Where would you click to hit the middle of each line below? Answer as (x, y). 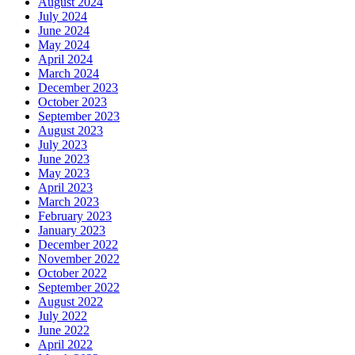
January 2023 (72, 230)
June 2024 (64, 30)
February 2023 (75, 216)
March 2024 (69, 73)
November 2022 (79, 258)
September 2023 (79, 116)
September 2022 (79, 287)
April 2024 (65, 59)
